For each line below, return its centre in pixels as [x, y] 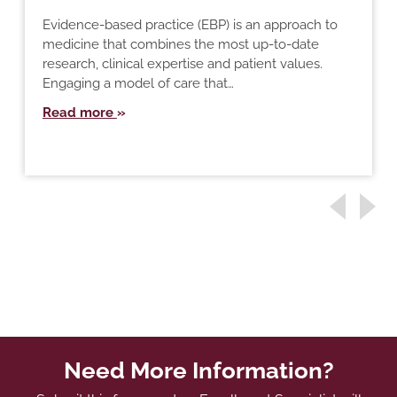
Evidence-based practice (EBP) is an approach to [190, 25]
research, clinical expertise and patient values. [182, 64]
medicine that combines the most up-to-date [180, 45]
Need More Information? [198, 371]
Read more [79, 113]
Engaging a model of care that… [138, 84]
